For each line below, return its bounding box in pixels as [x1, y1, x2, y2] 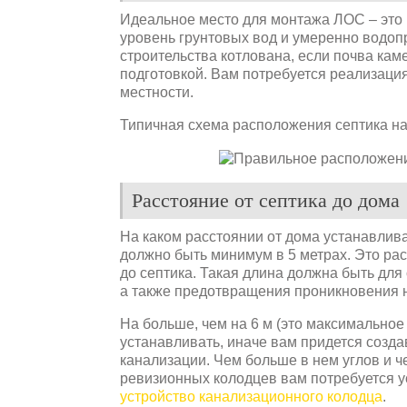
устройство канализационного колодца [120, 388, 382, 404]
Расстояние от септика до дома [132, 188, 400, 212]
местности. [120, 84, 194, 100]
